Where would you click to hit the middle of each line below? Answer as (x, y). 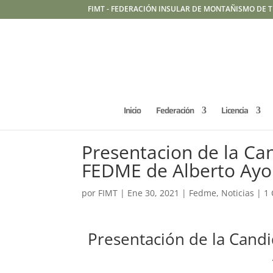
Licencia (235, 110)
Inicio (132, 110)
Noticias (238, 193)
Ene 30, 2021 (154, 193)
